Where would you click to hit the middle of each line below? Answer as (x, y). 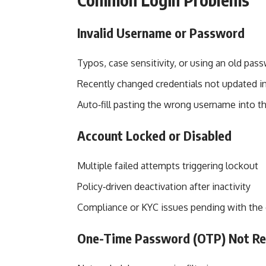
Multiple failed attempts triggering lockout (168, 166)
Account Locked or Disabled (154, 135)
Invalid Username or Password (161, 33)
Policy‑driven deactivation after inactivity (164, 186)
